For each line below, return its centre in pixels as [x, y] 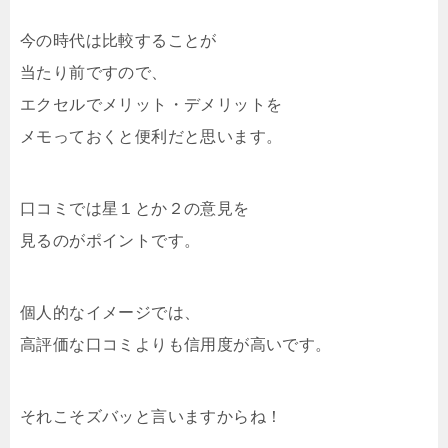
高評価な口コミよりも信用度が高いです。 [176, 344]
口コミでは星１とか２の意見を [135, 208]
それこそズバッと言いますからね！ [151, 416]
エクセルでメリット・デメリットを [151, 104]
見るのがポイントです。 [110, 240]
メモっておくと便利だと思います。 [151, 136]
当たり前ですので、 [94, 72]
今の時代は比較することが [118, 40]
